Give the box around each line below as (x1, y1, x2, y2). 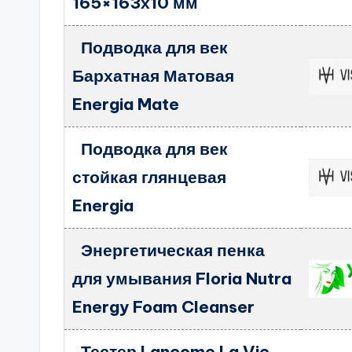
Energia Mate (72, 93, 180, 115)
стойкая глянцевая (72, 167, 227, 188)
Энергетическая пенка (80, 240, 265, 261)
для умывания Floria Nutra (72, 268, 292, 289)
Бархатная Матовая (72, 65, 235, 86)
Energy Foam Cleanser (72, 296, 255, 317)
